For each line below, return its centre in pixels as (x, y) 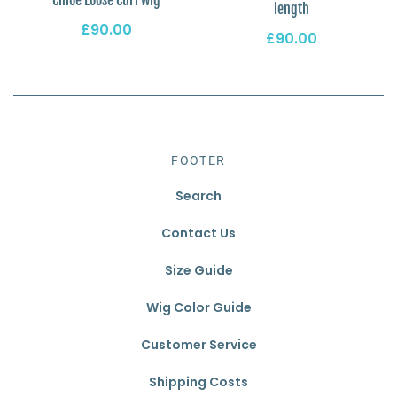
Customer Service (198, 344)
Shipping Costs (198, 381)
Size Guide (198, 270)
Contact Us (198, 233)
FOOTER (198, 160)
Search (198, 195)
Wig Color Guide (198, 307)
